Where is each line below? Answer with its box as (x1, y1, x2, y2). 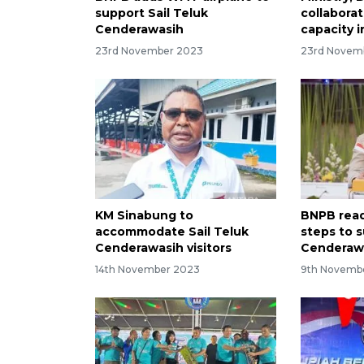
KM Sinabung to (95, 208, 193, 223)
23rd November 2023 (95, 44, 203, 57)
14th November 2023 (95, 263, 200, 276)
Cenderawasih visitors (95, 240, 232, 256)
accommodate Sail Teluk (95, 224, 249, 240)
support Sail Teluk (95, 5, 208, 20)
